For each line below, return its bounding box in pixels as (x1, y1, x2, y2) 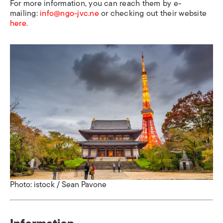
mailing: (10, 6, 40, 20)
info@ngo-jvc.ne (40, 6, 99, 20)
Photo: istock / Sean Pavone (10, 178, 107, 191)
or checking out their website (99, 6, 207, 20)
